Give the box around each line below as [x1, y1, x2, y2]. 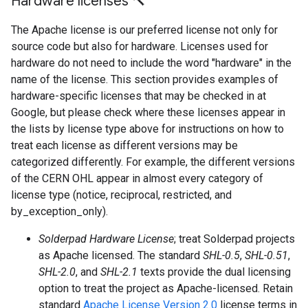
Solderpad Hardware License [38, 232, 174, 245]
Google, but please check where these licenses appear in [11, 106, 285, 119]
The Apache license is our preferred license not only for [11, 23, 278, 36]
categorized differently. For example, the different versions [11, 155, 295, 168]
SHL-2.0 [38, 265, 76, 278]
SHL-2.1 [100, 265, 137, 278]
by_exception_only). [11, 205, 108, 218]
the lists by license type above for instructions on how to [11, 122, 284, 135]
